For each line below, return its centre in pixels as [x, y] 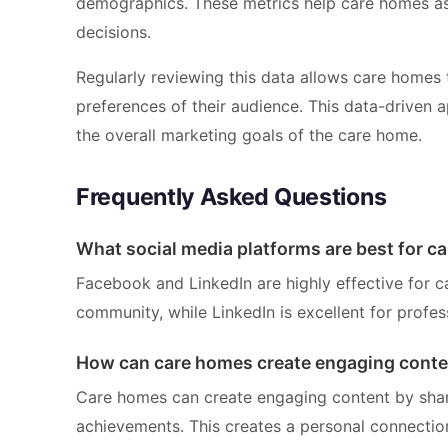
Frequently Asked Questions [231, 197]
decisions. [113, 32]
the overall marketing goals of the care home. [249, 135]
